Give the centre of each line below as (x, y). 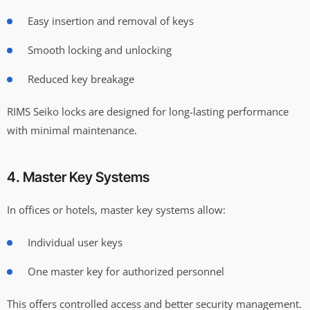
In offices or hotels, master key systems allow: (116, 209)
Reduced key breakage (81, 79)
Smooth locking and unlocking (100, 49)
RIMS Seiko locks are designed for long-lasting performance (148, 111)
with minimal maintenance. (72, 130)
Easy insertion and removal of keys (111, 20)
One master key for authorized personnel (126, 271)
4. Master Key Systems (78, 177)
